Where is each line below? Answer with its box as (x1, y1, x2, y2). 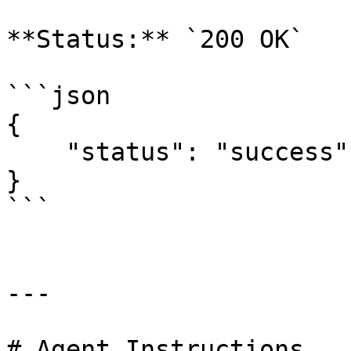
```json (6, 81, 110, 110)
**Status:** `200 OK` (6, 25, 304, 53)
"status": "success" (6, 138, 66, 166)
